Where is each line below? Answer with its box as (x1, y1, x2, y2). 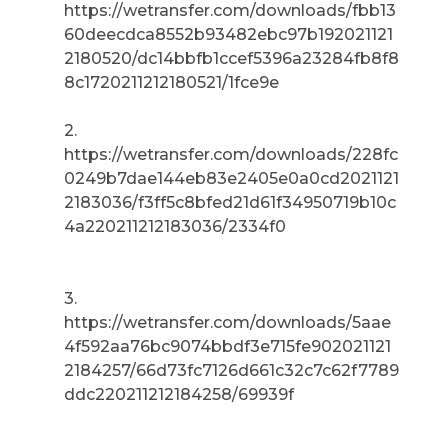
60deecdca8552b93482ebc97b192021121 (64, 24, 393, 44)
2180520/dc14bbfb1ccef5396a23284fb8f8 (64, 48, 399, 68)
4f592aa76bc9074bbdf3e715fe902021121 (64, 336, 391, 356)
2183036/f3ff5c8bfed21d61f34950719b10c (64, 192, 396, 212)
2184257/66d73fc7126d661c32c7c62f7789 (64, 360, 399, 380)
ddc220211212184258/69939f (64, 384, 294, 404)
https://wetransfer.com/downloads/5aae (64, 312, 391, 332)
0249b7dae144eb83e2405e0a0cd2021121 (64, 168, 399, 188)
